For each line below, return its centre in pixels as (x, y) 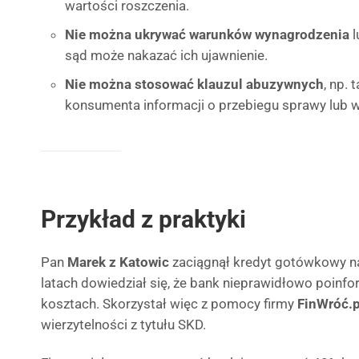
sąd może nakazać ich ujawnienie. (166, 55)
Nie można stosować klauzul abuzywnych (194, 84)
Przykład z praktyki (143, 219)
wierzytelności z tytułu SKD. (123, 325)
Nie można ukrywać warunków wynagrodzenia (207, 34)
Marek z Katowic (118, 262)
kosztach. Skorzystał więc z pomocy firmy (169, 304)
